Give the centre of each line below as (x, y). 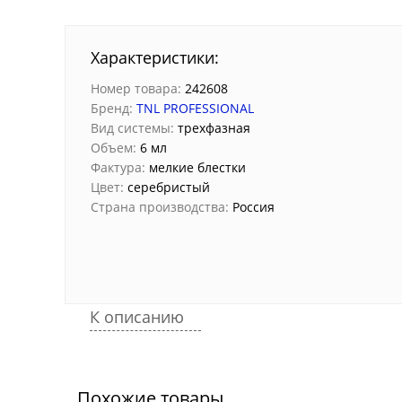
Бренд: (112, 109)
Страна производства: (160, 207)
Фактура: (118, 168)
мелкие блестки (196, 168)
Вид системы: (132, 128)
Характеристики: (155, 58)
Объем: (114, 148)
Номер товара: (136, 89)
